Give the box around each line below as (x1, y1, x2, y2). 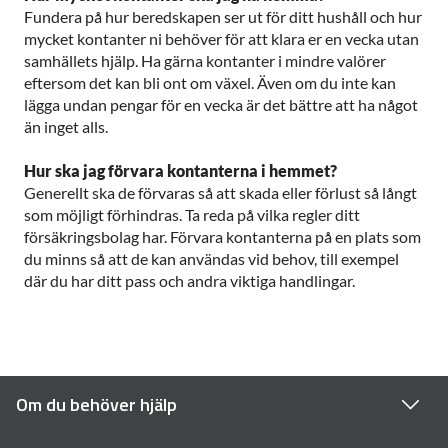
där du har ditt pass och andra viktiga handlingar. (24, 270, 355, 290)
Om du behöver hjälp (16, 390, 177, 418)
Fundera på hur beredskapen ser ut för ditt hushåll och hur (24, 6, 422, 26)
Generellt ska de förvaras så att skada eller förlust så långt (24, 182, 417, 202)
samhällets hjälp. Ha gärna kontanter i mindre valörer (24, 50, 386, 70)
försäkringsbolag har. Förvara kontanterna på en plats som (24, 226, 421, 246)
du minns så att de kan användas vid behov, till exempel (24, 248, 399, 268)
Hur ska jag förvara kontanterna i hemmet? (24, 160, 337, 180)
